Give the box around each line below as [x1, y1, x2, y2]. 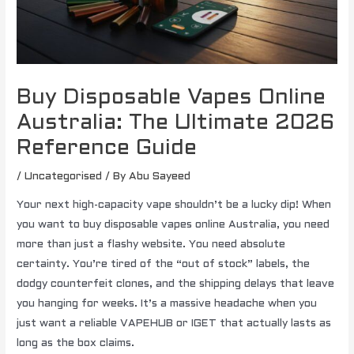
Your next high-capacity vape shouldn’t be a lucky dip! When [17, 199, 332, 210]
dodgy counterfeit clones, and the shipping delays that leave [17, 278, 335, 289]
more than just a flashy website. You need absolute [17, 239, 286, 250]
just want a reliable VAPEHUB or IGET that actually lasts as [17, 318, 332, 329]
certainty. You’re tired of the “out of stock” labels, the [17, 258, 311, 269]
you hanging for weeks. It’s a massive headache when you [17, 298, 318, 309]
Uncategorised [24, 171, 103, 183]
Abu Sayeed [129, 171, 191, 183]
